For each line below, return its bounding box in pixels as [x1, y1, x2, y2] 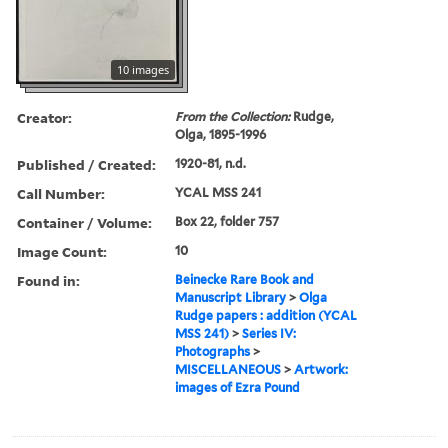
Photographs [175, 343, 251, 359]
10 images [117, 61, 169, 77]
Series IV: [242, 325, 297, 341]
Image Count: [17, 241, 107, 261]
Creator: [17, 107, 72, 127]
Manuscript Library [175, 289, 287, 305]
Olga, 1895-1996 [175, 126, 267, 142]
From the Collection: [175, 108, 294, 124]
